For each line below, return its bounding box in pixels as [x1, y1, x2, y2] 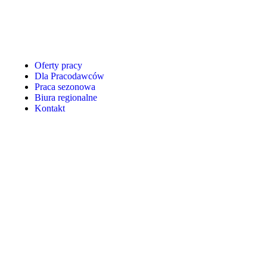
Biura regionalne [34, 92, 97, 103]
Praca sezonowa [34, 82, 95, 92]
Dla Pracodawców [34, 71, 104, 81]
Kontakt [34, 103, 65, 113]
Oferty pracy [34, 60, 82, 70]
